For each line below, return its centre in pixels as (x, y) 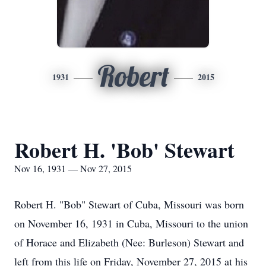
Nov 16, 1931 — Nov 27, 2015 (73, 168)
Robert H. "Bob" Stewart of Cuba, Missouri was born (129, 204)
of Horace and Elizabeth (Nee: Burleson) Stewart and (129, 242)
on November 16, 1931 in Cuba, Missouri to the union (131, 223)
